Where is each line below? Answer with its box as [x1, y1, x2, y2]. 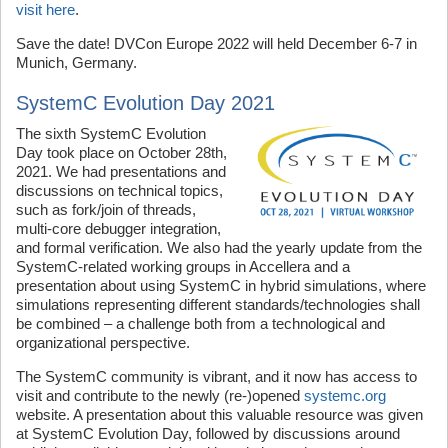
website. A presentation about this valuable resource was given [16, 405, 423, 423]
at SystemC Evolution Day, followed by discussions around [16, 424, 400, 442]
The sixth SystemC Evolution [16, 124, 206, 142]
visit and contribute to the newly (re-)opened [16, 386, 304, 404]
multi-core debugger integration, [16, 219, 221, 237]
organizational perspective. [16, 333, 190, 351]
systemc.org [304, 386, 386, 404]
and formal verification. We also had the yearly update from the [16, 238, 422, 256]
